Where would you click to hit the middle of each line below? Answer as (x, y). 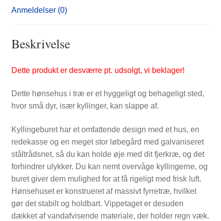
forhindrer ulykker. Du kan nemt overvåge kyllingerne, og (109, 166)
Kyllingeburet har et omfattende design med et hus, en (105, 129)
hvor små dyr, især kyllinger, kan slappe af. (85, 106)
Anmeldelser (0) (39, 10)
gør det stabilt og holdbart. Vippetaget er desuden (97, 203)
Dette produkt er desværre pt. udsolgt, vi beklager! (98, 70)
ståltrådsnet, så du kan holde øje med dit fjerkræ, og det (108, 154)
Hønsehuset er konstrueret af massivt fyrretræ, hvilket (104, 191)
